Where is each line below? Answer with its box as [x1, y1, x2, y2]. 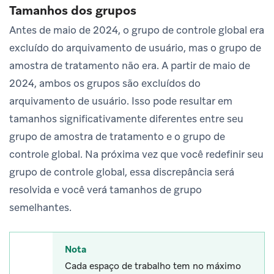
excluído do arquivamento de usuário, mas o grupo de [9, 40, 261, 54]
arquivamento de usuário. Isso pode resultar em [9, 94, 232, 108]
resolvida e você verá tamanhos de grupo [9, 182, 202, 196]
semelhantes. [9, 200, 72, 214]
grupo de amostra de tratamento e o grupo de [9, 129, 225, 143]
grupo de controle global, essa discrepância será [9, 165, 234, 179]
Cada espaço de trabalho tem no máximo [65, 259, 241, 272]
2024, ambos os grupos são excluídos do [9, 76, 201, 90]
